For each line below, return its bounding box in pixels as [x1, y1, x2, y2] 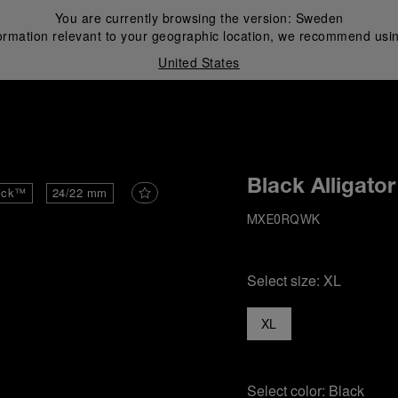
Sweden [295, 9, 344, 27]
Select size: [246, 270, 323, 291]
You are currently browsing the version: [54, 9, 296, 27]
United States [158, 53, 240, 71]
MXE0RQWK [246, 215, 321, 227]
